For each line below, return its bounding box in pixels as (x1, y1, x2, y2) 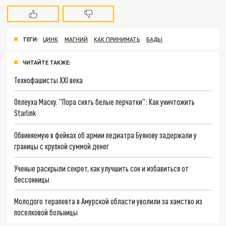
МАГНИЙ (64, 35, 88, 42)
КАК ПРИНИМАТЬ (94, 35, 140, 42)
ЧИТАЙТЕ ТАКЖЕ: (23, 59, 71, 66)
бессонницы (14, 174, 50, 184)
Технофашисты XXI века (14, 75, 83, 85)
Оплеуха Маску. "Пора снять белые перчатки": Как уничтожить (14, 97, 195, 107)
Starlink (14, 108, 36, 118)
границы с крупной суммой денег (14, 141, 109, 151)
